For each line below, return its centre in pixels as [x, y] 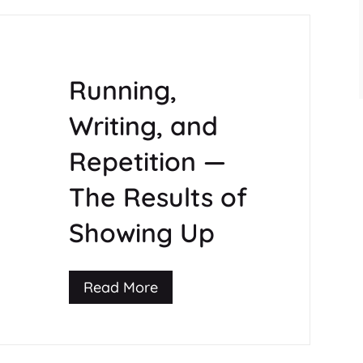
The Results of [158, 197]
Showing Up [141, 233]
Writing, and [143, 126]
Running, [122, 90]
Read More [120, 287]
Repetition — [147, 162]
